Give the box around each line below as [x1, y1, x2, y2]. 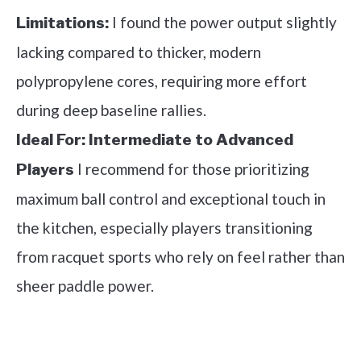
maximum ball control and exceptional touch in [16, 189, 326, 208]
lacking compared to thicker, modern [16, 43, 261, 61]
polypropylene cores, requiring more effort [16, 72, 307, 90]
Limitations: [16, 14, 109, 32]
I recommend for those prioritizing [74, 160, 309, 178]
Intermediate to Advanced [89, 131, 293, 149]
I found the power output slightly [109, 13, 337, 31]
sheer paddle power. [16, 276, 154, 295]
